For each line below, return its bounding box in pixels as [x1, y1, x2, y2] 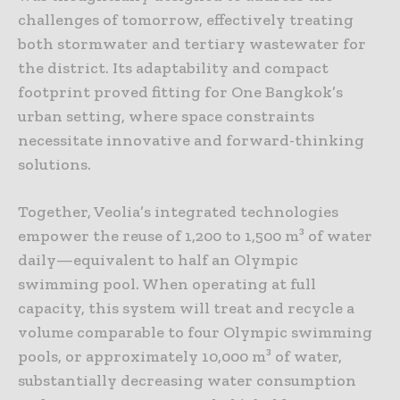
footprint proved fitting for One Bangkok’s [18, 82, 343, 103]
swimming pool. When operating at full [18, 274, 316, 295]
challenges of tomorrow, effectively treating [18, 10, 354, 30]
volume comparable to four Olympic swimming [18, 322, 372, 343]
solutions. [18, 154, 91, 175]
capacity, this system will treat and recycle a [18, 298, 354, 319]
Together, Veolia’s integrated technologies [18, 202, 338, 222]
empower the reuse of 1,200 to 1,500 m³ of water [18, 226, 372, 246]
